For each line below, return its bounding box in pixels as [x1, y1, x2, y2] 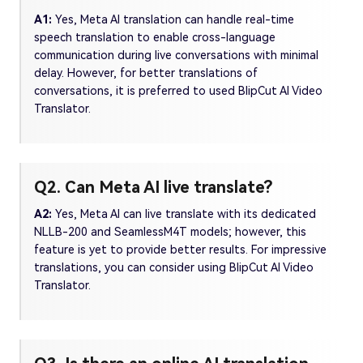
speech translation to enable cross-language [34, 31, 275, 45]
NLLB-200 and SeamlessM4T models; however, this [34, 225, 306, 239]
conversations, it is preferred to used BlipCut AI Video [34, 84, 322, 98]
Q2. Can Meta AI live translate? [34, 177, 272, 198]
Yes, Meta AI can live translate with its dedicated [55, 207, 316, 221]
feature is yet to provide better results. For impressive [34, 243, 327, 257]
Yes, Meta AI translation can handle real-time [55, 13, 294, 27]
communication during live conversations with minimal [34, 49, 318, 62]
